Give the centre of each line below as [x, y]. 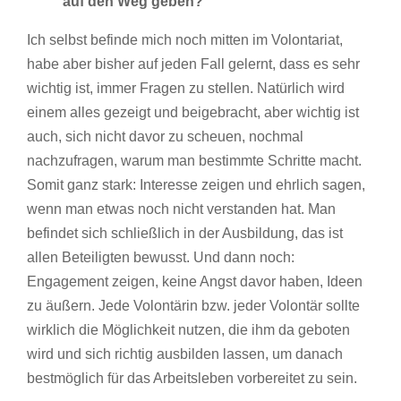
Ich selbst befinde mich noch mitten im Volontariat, [185, 39]
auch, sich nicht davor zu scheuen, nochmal [165, 136]
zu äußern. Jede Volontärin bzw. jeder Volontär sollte [193, 305]
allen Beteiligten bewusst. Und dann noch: [161, 257]
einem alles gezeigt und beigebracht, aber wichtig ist [193, 112]
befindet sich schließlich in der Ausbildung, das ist [185, 233]
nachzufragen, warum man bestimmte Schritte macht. [194, 160]
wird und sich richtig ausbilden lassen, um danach [185, 354]
